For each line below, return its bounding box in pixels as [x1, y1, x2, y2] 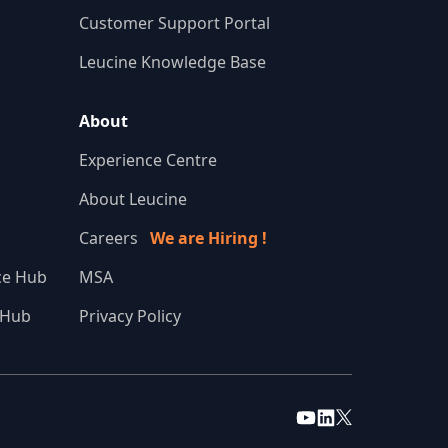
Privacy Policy [79, 305, 181, 328]
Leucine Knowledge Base [79, 51, 266, 74]
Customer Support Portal [79, 12, 270, 35]
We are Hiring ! [150, 227, 267, 250]
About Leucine [79, 188, 187, 211]
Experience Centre [79, 149, 217, 172]
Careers [79, 227, 150, 250]
